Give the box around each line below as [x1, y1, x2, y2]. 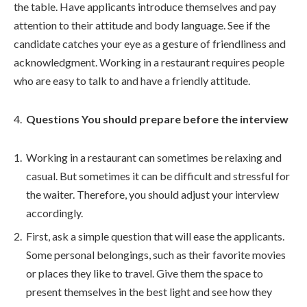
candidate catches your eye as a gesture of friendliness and [14, 37, 286, 50]
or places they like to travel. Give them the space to [26, 266, 263, 280]
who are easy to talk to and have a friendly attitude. [14, 74, 250, 87]
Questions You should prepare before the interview [26, 112, 288, 125]
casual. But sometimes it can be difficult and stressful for [26, 169, 290, 182]
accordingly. [26, 206, 83, 219]
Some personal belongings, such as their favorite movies [26, 247, 286, 261]
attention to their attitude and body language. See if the [14, 19, 270, 32]
